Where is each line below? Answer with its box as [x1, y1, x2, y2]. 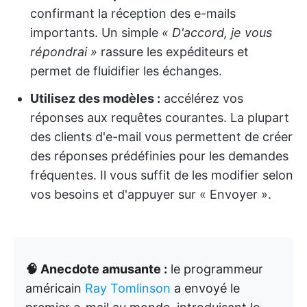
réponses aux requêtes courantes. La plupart [30, 110, 289, 125]
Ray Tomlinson [85, 281, 171, 296]
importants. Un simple [30, 25, 162, 40]
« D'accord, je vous [162, 25, 272, 40]
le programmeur [167, 262, 263, 277]
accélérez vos [160, 91, 243, 106]
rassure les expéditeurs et [97, 45, 249, 60]
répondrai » [30, 45, 97, 60]
